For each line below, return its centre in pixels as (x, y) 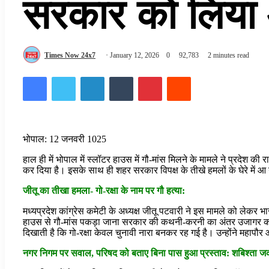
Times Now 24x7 (70, 56)
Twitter (89, 76)
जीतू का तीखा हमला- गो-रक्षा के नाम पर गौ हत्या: (104, 190)
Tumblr (147, 76)
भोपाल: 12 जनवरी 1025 (65, 139)
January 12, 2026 (134, 56)
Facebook (65, 76)
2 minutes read (228, 56)
